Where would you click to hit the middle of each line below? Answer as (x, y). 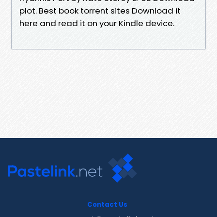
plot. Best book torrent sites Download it (100, 10)
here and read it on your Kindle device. (97, 23)
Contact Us (107, 204)
